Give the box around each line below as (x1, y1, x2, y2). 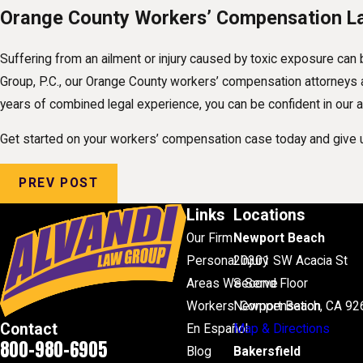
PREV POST (19, 176, 99, 191)
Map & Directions (233, 322, 330, 337)
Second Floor (233, 276, 308, 292)
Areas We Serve (186, 276, 278, 292)
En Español (186, 322, 248, 337)
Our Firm (186, 231, 233, 246)
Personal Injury (186, 254, 268, 269)
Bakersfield (233, 344, 301, 360)
